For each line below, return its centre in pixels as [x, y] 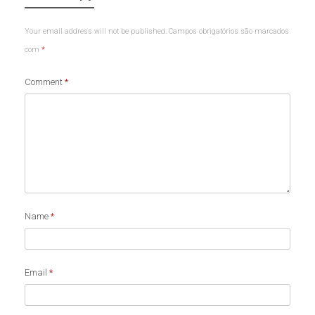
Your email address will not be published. [96, 32]
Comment [45, 82]
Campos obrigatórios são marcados [229, 32]
